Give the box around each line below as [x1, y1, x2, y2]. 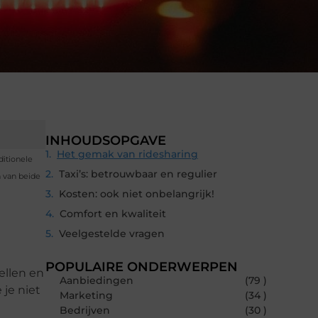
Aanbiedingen [60, 274, 133, 287]
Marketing [60, 289, 113, 302]
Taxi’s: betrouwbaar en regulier [59, 168, 217, 181]
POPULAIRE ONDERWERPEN [45, 259, 238, 275]
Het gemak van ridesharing [57, 148, 198, 161]
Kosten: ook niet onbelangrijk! [59, 187, 214, 201]
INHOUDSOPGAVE [45, 133, 166, 149]
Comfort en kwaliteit [60, 207, 166, 221]
